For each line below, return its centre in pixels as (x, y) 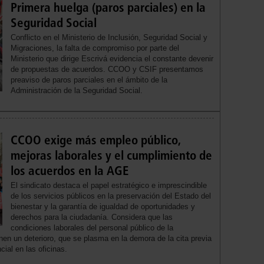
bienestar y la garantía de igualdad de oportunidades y (103, 206)
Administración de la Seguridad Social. (77, 90)
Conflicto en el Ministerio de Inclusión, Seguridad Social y (109, 37)
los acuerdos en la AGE (70, 170)
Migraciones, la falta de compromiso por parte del (95, 48)
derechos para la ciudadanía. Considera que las (92, 217)
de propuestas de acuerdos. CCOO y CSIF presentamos (107, 69)
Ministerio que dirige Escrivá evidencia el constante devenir (112, 58)
